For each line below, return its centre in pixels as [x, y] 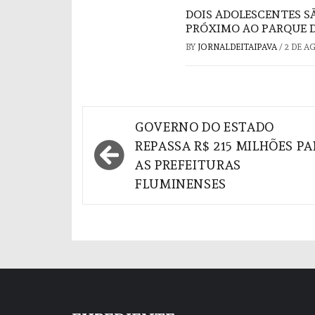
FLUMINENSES [182, 184]
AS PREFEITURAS [188, 165]
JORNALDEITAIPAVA [238, 47]
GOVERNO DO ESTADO [205, 127]
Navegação [141, 124]
